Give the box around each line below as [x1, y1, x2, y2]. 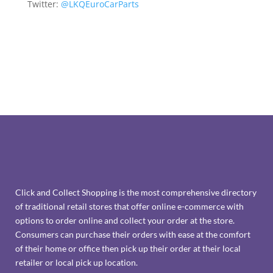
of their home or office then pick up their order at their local [15, 243, 241, 254]
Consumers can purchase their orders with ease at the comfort [15, 229, 250, 240]
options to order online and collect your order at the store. [15, 215, 235, 226]
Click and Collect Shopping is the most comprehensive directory [15, 187, 257, 198]
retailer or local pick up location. [15, 257, 138, 268]
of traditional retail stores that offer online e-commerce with [15, 201, 244, 212]
